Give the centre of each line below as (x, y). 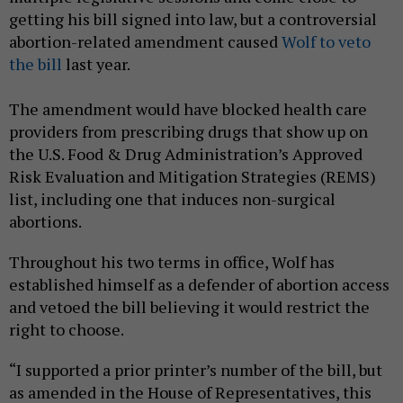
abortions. (45, 222)
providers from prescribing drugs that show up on (188, 132)
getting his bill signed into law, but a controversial (193, 19)
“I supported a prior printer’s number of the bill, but (196, 370)
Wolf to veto (326, 42)
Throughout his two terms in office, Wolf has (172, 262)
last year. (96, 64)
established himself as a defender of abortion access (199, 285)
